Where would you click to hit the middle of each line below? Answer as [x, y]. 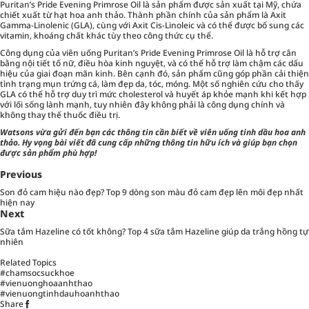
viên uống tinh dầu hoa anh [253, 132]
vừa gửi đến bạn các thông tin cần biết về [117, 132]
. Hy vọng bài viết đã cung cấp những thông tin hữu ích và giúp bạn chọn [158, 143]
